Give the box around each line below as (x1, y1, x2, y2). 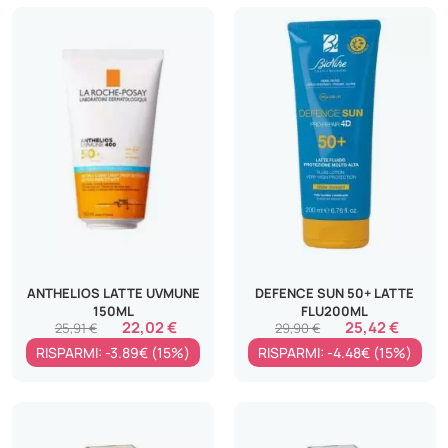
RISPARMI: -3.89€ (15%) (36, 342, 191, 362)
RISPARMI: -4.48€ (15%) (257, 342, 412, 362)
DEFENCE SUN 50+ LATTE (255, 283, 415, 302)
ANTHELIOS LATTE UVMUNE (26, 283, 200, 302)
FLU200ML (301, 301, 369, 320)
